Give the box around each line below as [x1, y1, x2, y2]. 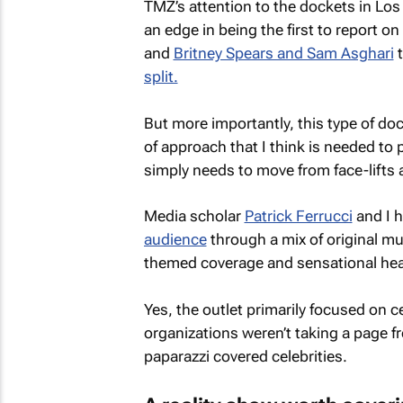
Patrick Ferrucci [244, 207, 353, 225]
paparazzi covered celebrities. [143, 346, 347, 365]
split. [143, 67, 178, 85]
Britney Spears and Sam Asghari [173, 44, 394, 62]
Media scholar [143, 207, 245, 225]
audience [143, 230, 207, 248]
